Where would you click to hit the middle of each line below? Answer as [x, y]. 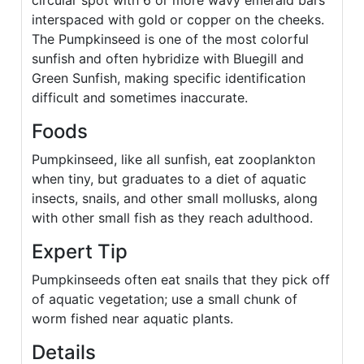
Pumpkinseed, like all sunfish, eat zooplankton [173, 160]
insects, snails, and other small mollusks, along [175, 199]
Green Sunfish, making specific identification [169, 78]
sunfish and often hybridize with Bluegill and [168, 59]
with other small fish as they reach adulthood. [172, 218]
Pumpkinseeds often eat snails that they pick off [181, 280]
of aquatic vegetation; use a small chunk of [165, 299]
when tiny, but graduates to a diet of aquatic [169, 179]
